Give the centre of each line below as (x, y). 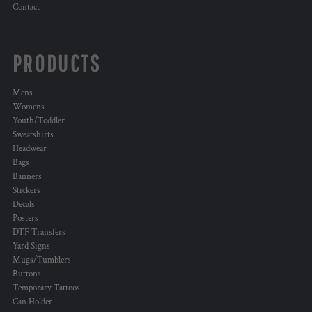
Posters (25, 219)
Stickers (26, 191)
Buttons (27, 274)
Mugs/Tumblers (42, 260)
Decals (24, 205)
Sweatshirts (33, 135)
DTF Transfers (39, 233)
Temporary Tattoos (46, 288)
